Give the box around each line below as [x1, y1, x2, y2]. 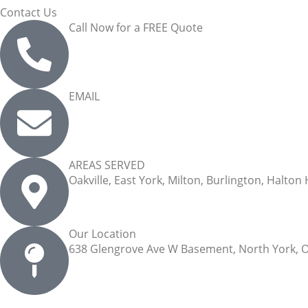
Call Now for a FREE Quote [69, 19, 203, 35]
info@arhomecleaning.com [69, 103, 209, 119]
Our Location [69, 225, 136, 241]
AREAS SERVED [69, 157, 145, 173]
